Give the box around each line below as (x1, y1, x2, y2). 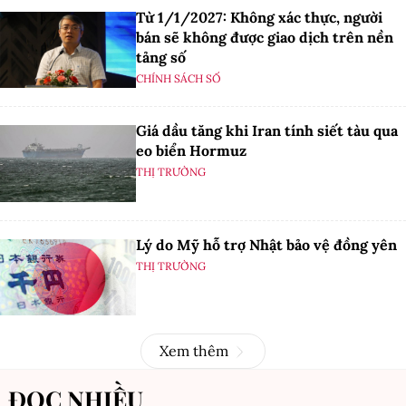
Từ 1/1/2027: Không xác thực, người (136, 7, 382, 26)
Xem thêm (159, 342, 228, 361)
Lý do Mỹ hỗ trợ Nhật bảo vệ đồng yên (136, 235, 397, 254)
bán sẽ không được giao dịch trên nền (136, 27, 393, 46)
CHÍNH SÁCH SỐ (136, 71, 221, 85)
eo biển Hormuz (136, 141, 246, 160)
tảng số (136, 47, 186, 66)
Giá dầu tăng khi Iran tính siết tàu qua (136, 121, 398, 140)
